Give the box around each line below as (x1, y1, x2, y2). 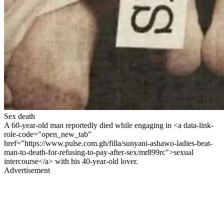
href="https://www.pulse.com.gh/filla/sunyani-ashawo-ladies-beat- (4, 138, 212, 147)
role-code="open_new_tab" (4, 129, 91, 138)
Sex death (4, 111, 35, 120)
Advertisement (4, 165, 50, 174)
